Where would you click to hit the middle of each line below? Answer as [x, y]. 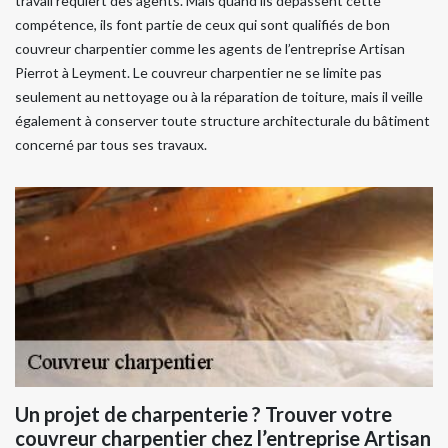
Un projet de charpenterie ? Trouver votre [203, 414]
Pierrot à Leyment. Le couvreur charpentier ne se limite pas [198, 72]
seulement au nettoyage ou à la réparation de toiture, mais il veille [219, 96]
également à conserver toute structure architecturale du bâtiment [222, 120]
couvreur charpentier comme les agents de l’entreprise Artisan [210, 48]
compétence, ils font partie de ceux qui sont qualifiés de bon [202, 24]
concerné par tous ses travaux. [111, 144]
